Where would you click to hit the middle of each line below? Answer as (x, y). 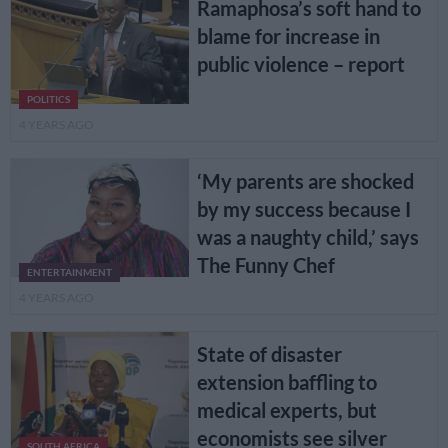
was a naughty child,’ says (307, 236)
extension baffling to (286, 382)
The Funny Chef (265, 264)
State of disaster (269, 354)
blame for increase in (288, 35)
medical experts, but (286, 410)
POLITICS (48, 99)
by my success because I (303, 208)
